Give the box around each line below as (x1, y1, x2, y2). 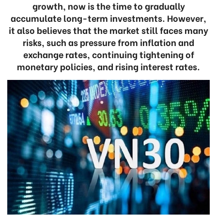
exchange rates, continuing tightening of (23, 47, 194, 61)
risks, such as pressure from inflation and (23, 35, 194, 48)
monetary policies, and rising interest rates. (17, 60, 200, 73)
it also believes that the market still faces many (9, 23, 208, 36)
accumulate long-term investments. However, (11, 11, 206, 24)
